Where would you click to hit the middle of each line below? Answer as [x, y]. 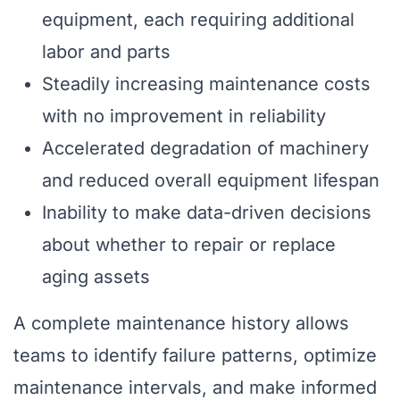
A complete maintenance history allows [181, 324]
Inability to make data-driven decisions [207, 213]
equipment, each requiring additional [198, 20]
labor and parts [106, 52]
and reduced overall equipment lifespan [211, 181]
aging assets [96, 277]
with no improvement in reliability [184, 117]
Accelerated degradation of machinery [205, 149]
